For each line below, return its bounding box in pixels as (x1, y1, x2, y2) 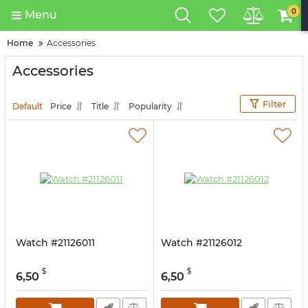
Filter (263, 98, 286, 109)
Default (12, 100, 43, 111)
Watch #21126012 (161, 236, 242, 249)
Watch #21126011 (16, 236, 95, 249)
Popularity (129, 100, 172, 111)
